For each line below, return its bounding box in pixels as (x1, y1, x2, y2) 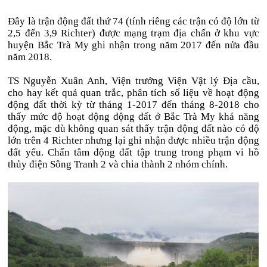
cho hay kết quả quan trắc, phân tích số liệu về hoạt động (8, 87, 259, 98)
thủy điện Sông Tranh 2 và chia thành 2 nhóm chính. (8, 159, 228, 170)
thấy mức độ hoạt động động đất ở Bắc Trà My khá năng (8, 111, 259, 122)
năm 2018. (8, 51, 52, 63)
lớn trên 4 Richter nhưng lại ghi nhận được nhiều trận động (8, 135, 259, 146)
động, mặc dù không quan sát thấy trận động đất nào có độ (8, 123, 259, 134)
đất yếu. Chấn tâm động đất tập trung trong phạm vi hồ (8, 147, 259, 158)
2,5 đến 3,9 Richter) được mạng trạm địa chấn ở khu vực (8, 27, 259, 39)
